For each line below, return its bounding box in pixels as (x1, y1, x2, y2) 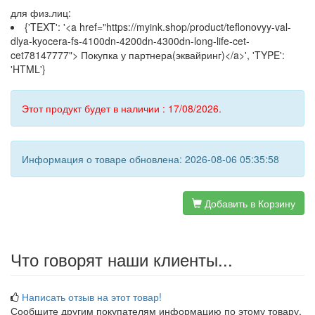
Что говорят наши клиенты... (11, 247, 233, 271)
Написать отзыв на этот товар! (22, 290, 162, 304)
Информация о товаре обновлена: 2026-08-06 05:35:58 (22, 152, 279, 166)
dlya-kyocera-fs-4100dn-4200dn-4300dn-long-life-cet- (11, 34, 250, 48)
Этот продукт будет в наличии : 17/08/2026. (22, 101, 221, 115)
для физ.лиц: (11, 6, 71, 20)
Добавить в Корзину (202, 196, 295, 210)
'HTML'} (11, 62, 46, 76)
